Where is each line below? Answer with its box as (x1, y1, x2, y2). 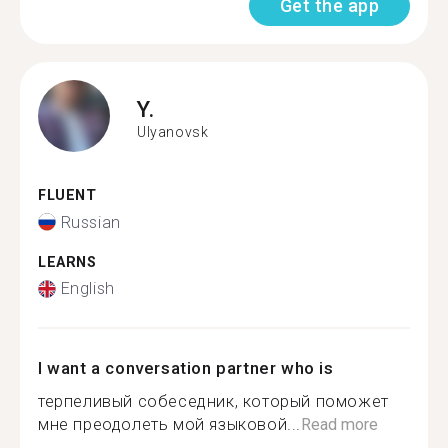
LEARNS (38, 253, 97, 271)
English (60, 279, 115, 298)
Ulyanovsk (137, 123, 209, 140)
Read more (301, 415, 378, 434)
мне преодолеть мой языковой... (38, 415, 301, 434)
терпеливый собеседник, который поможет (38, 392, 389, 411)
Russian (60, 212, 121, 232)
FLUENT (38, 187, 97, 204)
